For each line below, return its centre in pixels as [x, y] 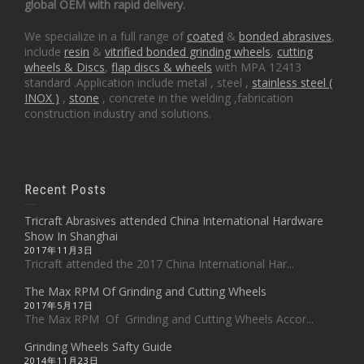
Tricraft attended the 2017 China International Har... [159, 263]
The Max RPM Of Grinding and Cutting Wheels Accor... [169, 318]
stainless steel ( [292, 82]
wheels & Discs [65, 67]
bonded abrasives [285, 36]
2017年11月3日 [59, 249]
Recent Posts [65, 189]
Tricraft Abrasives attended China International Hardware [174, 220]
